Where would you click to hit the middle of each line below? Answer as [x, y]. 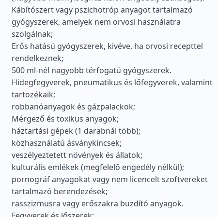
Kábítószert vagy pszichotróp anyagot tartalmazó [102, 10]
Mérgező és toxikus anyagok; [65, 119]
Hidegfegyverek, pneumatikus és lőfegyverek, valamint [112, 82]
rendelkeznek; [38, 58]
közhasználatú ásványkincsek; [67, 143]
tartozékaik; [33, 94]
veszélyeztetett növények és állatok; [77, 155]
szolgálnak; [32, 34]
